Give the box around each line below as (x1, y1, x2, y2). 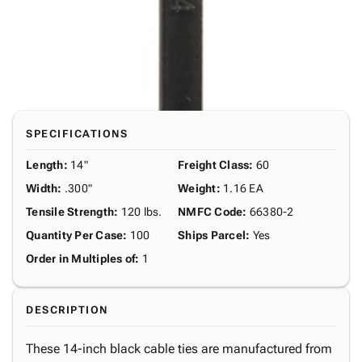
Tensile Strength (26, 205, 114, 218)
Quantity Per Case (26, 229, 124, 242)
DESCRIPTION (26, 304, 108, 316)
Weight (178, 182, 217, 195)
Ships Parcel (178, 229, 246, 242)
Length (26, 158, 64, 171)
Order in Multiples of (26, 252, 136, 265)
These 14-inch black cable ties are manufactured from (26, 341, 332, 356)
